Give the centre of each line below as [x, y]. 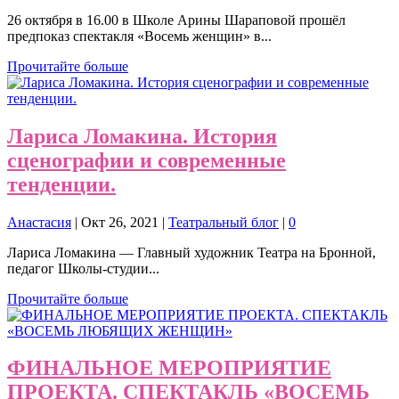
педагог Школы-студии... [83, 268]
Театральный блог [224, 222]
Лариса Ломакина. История [142, 136]
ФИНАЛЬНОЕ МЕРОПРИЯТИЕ [169, 368]
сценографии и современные [147, 160]
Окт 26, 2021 [120, 222]
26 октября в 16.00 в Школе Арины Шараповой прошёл [176, 20]
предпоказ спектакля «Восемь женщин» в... [139, 36]
